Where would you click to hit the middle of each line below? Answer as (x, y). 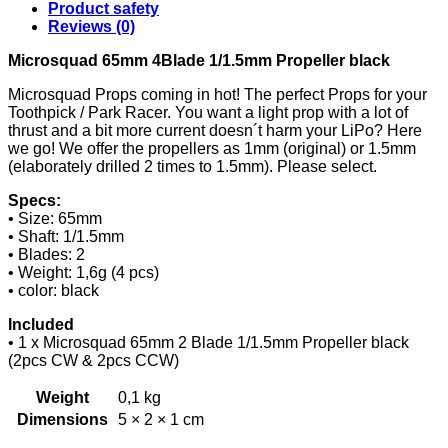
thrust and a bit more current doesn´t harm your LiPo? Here (215, 130)
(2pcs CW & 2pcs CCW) (93, 360)
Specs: (34, 200)
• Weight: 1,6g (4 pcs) (83, 272)
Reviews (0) (91, 26)
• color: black (53, 290)
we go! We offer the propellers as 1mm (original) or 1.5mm (212, 148)
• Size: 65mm (55, 218)
